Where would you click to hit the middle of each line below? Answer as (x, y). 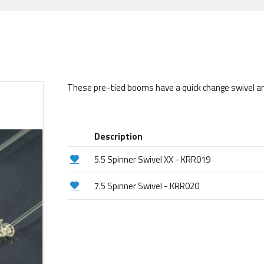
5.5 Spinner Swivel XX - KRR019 (153, 159)
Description (119, 136)
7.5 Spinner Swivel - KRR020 (147, 186)
